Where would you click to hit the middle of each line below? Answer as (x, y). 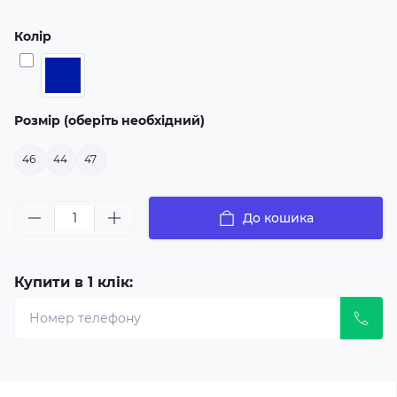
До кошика (278, 218)
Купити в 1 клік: (74, 282)
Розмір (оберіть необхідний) (109, 121)
